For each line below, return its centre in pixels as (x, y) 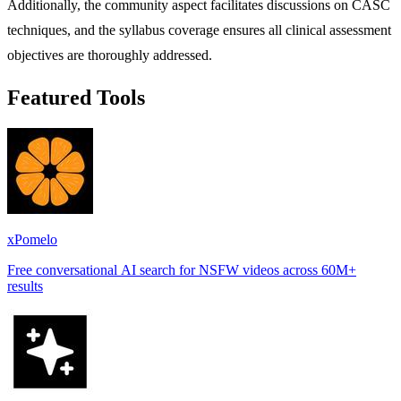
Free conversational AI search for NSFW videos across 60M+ (182, 269)
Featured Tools (76, 98)
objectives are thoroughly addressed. (110, 55)
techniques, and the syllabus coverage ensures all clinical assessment (199, 30)
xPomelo (32, 239)
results (25, 286)
